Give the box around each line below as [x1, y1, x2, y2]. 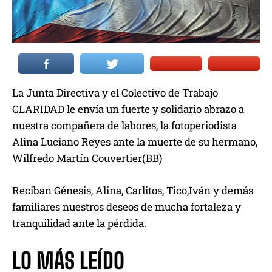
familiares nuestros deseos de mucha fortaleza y [12, 200, 241, 214]
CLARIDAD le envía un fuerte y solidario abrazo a [12, 102, 244, 117]
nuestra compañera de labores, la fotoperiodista [12, 118, 237, 133]
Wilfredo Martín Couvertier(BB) [12, 151, 162, 166]
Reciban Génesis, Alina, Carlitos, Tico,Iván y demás [12, 183, 253, 198]
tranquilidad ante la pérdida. [12, 216, 146, 231]
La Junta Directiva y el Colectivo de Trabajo [12, 86, 218, 100]
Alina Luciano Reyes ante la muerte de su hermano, [12, 135, 257, 149]
